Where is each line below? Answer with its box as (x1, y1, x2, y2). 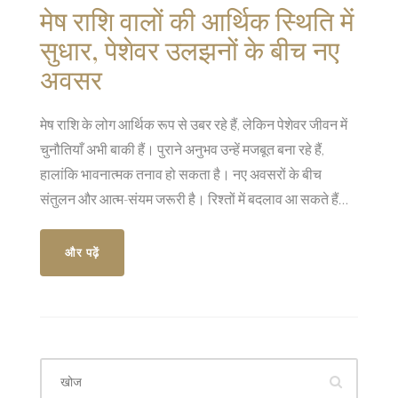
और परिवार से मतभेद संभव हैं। (40, 215, 187, 233)
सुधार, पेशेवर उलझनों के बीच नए (40, 32, 339, 68)
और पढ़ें (65, 245, 99, 260)
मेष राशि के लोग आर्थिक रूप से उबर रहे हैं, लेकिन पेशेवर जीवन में (40, 115, 347, 133)
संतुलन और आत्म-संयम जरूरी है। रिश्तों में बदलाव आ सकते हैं (40, 190, 338, 208)
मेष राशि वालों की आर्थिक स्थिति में (40, 3, 354, 39)
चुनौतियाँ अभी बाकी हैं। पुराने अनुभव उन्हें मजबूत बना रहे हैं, (40, 140, 324, 158)
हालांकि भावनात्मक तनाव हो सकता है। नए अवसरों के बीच (40, 165, 322, 183)
